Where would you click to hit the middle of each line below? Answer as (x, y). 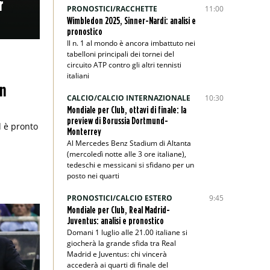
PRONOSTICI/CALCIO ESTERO (119, 198)
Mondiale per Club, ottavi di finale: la (126, 110)
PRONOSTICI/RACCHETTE (112, 9)
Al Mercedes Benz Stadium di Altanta (129, 143)
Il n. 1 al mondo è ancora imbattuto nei (131, 43)
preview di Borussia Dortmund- (117, 121)
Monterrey (84, 131)
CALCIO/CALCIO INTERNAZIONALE (128, 98)
